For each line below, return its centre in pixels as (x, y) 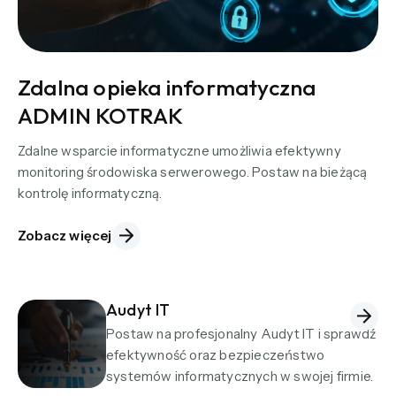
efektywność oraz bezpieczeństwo (216, 354)
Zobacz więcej (65, 236)
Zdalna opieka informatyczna (167, 87)
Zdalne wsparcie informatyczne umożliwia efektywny (179, 150)
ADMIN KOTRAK (101, 115)
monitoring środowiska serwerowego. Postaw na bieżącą (193, 171)
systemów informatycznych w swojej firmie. (240, 376)
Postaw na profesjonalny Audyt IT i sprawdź (241, 333)
